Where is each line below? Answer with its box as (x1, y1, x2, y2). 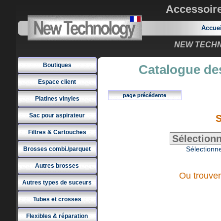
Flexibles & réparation (26, 213, 88, 220)
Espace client (38, 78, 76, 85)
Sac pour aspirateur (29, 112, 85, 119)
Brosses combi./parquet (23, 146, 91, 152)
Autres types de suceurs (22, 179, 92, 186)
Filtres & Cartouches (28, 129, 86, 136)
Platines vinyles (35, 95, 79, 102)
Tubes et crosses (33, 196, 81, 203)
